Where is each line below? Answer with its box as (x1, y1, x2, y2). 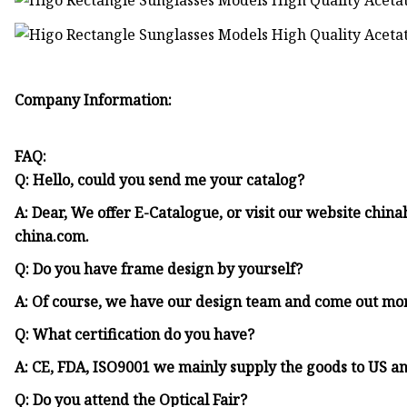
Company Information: (15, 90, 173, 111)
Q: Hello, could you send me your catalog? (15, 170, 305, 191)
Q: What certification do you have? (15, 324, 255, 345)
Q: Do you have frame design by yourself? (15, 259, 303, 280)
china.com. (15, 226, 90, 247)
